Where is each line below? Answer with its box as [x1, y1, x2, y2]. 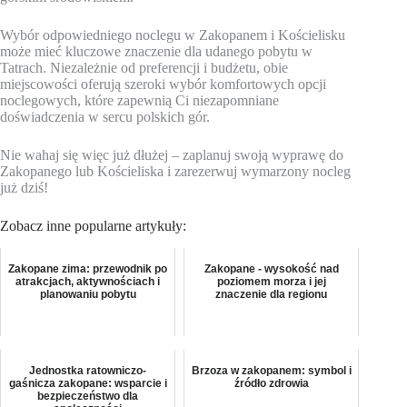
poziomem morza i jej [216, 274, 326, 288]
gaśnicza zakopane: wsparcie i [8, 376, 167, 390]
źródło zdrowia [233, 376, 309, 390]
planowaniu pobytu [39, 287, 136, 301]
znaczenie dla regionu [215, 287, 328, 301]
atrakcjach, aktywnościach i [15, 274, 161, 288]
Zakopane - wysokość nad [203, 262, 339, 275]
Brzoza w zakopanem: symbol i [191, 363, 352, 377]
